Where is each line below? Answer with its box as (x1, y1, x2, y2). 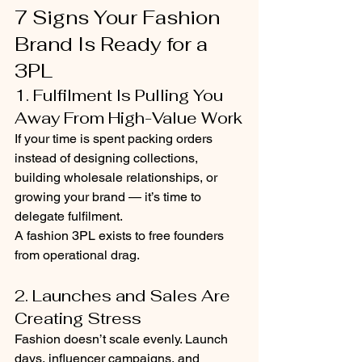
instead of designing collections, (15, 150, 201, 166)
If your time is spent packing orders (15, 131, 216, 146)
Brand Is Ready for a (15, 32, 213, 57)
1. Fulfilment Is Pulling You (15, 85, 227, 106)
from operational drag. (15, 247, 140, 263)
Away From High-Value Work (15, 107, 242, 128)
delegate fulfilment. (15, 208, 123, 224)
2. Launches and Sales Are (15, 285, 234, 306)
